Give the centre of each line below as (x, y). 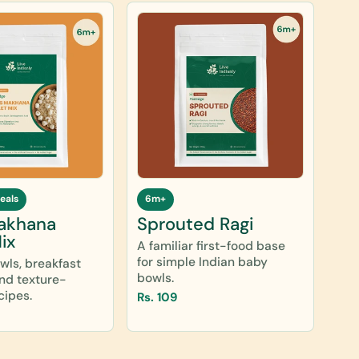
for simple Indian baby (203, 262)
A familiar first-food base (212, 246)
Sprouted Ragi (196, 224)
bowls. (156, 278)
